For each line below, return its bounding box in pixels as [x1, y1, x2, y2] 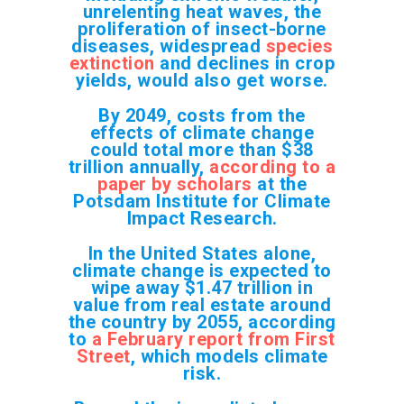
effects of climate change [89, 121, 315, 143]
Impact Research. [126, 207, 278, 229]
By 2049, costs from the [98, 104, 306, 126]
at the [252, 172, 307, 195]
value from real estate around [72, 293, 332, 316]
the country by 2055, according [68, 310, 336, 333]
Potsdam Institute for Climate [73, 189, 331, 212]
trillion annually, [68, 155, 210, 178]
